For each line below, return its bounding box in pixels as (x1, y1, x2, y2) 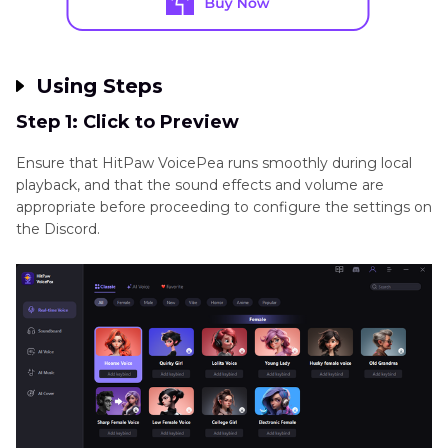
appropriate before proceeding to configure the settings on (16, 198, 432, 217)
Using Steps (30, 74, 163, 99)
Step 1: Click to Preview (16, 111, 239, 134)
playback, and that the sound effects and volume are (16, 176, 384, 195)
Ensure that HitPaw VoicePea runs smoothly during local (16, 154, 412, 173)
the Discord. (16, 220, 100, 239)
